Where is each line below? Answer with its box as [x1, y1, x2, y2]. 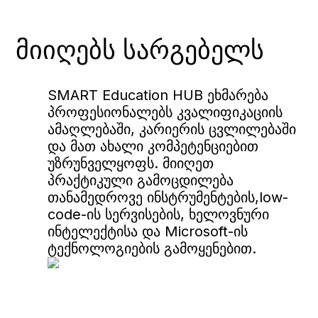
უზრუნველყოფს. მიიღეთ [48, 155, 214, 172]
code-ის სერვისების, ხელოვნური [48, 206, 269, 223]
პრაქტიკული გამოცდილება [48, 172, 234, 189]
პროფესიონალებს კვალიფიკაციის [48, 104, 283, 121]
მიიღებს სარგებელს [16, 34, 264, 65]
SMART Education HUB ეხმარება [48, 87, 268, 104]
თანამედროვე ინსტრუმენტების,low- [48, 189, 288, 206]
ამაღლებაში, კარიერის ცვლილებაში [48, 121, 296, 138]
